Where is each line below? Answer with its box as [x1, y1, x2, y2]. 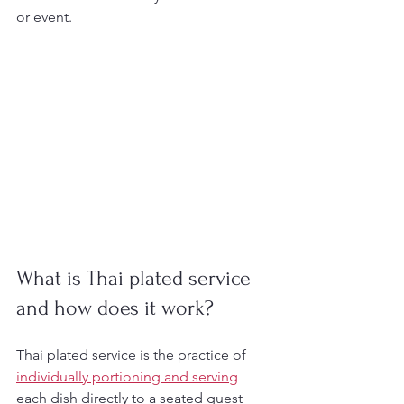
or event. [16, 8, 72, 25]
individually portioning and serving [16, 368, 238, 385]
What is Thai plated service [16, 266, 256, 290]
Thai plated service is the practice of [16, 346, 250, 363]
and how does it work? [16, 296, 214, 320]
